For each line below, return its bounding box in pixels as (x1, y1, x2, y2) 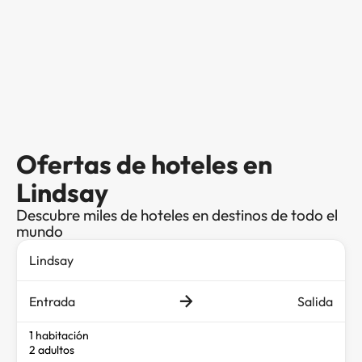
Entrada (29, 293, 75, 309)
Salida (297, 293, 333, 309)
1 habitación (29, 327, 89, 343)
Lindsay (16, 175, 108, 208)
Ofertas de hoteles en (16, 147, 272, 180)
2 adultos (29, 342, 74, 357)
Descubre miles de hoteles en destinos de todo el (16, 204, 338, 225)
